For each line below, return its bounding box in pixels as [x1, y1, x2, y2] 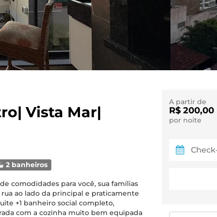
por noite [169, 116, 201, 124]
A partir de [169, 98, 206, 106]
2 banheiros [3, 161, 47, 169]
